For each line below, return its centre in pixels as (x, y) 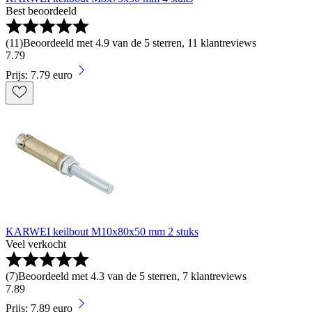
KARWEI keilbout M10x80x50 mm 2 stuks (102, 232)
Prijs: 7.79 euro (39, 75)
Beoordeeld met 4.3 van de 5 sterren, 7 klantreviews (132, 276)
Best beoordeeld (41, 11)
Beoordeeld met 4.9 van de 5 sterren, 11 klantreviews (140, 43)
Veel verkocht (36, 244)
